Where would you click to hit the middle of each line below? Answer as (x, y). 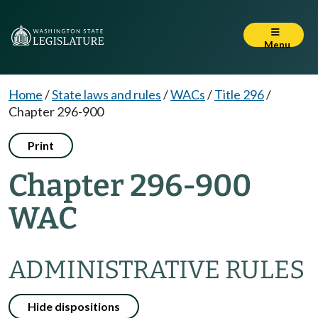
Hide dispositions (74, 306)
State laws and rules (106, 94)
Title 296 (239, 94)
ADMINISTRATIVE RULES (157, 270)
